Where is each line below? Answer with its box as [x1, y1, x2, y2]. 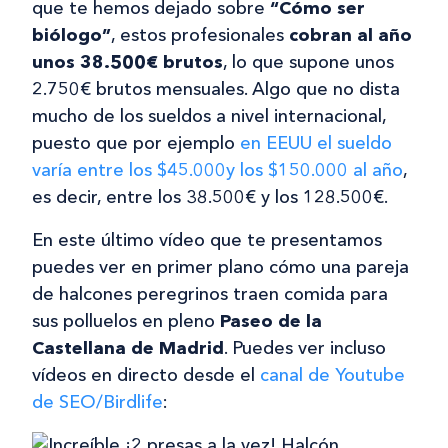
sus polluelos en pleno [32, 309, 220, 332]
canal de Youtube [260, 363, 405, 386]
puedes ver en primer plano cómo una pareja [32, 255, 409, 278]
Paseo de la [220, 309, 322, 332]
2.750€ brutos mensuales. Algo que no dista [32, 77, 400, 100]
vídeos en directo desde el [32, 363, 260, 386]
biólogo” [32, 23, 111, 46]
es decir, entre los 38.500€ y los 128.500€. [32, 185, 388, 208]
